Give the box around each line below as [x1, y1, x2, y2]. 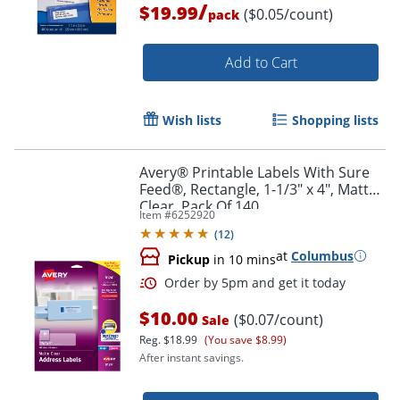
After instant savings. [139, 349, 244, 365]
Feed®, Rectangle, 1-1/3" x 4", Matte [139, 179, 377, 199]
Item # [139, 206, 171, 222]
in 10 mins [210, 250, 276, 268]
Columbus [291, 246, 354, 264]
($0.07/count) [234, 309, 323, 329]
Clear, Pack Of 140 [139, 196, 259, 216]
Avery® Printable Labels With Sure [139, 162, 370, 182]
